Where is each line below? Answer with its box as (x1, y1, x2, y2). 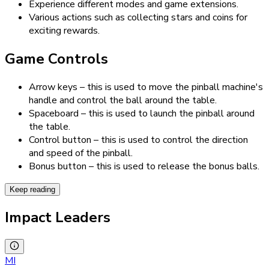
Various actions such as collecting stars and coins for (29, 10, 247, 24)
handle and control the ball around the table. (29, 93, 217, 107)
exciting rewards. (29, 23, 100, 37)
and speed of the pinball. (29, 146, 133, 160)
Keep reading (10, 184, 55, 194)
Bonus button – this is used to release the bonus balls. (29, 159, 259, 173)
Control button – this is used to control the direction (29, 133, 248, 147)
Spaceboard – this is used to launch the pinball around (29, 106, 255, 120)
